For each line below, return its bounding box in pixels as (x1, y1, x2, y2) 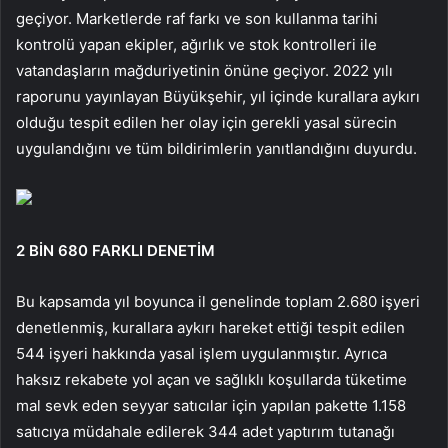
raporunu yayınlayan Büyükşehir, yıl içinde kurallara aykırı (16, 86, 420, 106)
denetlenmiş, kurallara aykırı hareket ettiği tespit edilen (16, 317, 405, 337)
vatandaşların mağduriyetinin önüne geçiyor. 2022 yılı (16, 60, 393, 80)
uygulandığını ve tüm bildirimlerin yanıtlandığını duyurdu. (16, 138, 417, 158)
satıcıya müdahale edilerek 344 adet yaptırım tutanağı (16, 421, 395, 441)
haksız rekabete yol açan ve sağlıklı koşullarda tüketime (16, 369, 407, 389)
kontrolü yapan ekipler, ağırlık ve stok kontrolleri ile (16, 34, 377, 54)
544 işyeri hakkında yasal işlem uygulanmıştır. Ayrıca (16, 343, 387, 363)
